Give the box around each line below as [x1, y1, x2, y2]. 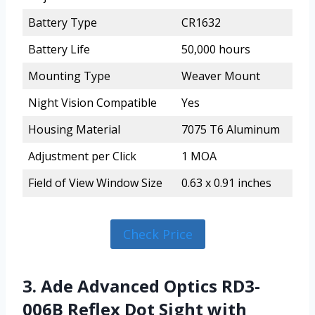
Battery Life [28, 41, 90, 57]
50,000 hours [181, 41, 250, 57]
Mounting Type [28, 67, 110, 84]
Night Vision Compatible [28, 94, 157, 110]
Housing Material [28, 121, 120, 137]
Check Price [122, 225, 193, 243]
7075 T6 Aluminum [181, 121, 280, 137]
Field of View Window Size [28, 174, 162, 191]
